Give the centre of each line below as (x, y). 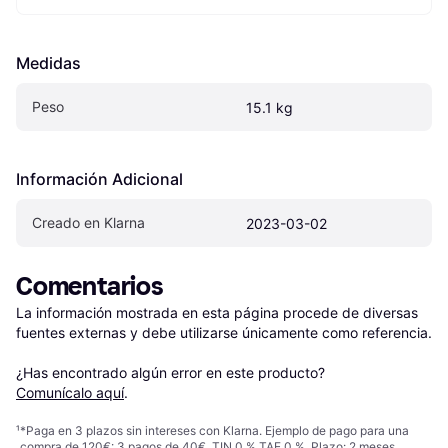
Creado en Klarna (88, 223)
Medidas (48, 63)
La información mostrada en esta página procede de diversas (217, 313)
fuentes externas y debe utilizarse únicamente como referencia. (224, 333)
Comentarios (90, 287)
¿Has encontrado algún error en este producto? (172, 373)
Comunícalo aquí (70, 393)
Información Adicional (99, 179)
